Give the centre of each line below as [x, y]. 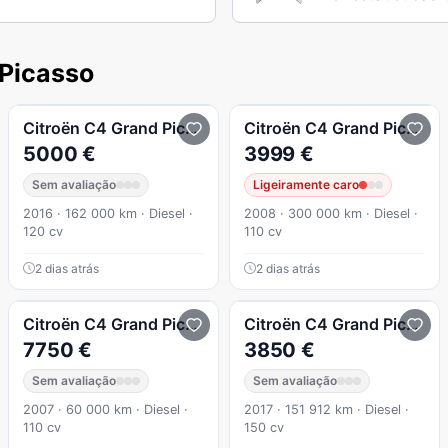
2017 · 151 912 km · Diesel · [326, 409]
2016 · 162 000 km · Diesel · [108, 213]
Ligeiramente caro [305, 184]
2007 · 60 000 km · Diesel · [106, 409]
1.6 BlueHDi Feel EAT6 [310, 127]
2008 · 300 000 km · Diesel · [330, 213]
